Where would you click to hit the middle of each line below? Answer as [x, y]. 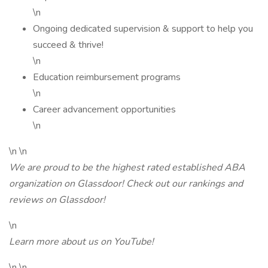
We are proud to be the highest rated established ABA [127, 167]
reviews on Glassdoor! [57, 200]
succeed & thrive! [68, 45]
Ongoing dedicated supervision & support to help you [143, 29]
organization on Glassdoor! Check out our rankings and [126, 184]
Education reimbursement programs [107, 77]
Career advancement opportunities [104, 109]
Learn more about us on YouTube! [81, 242]
